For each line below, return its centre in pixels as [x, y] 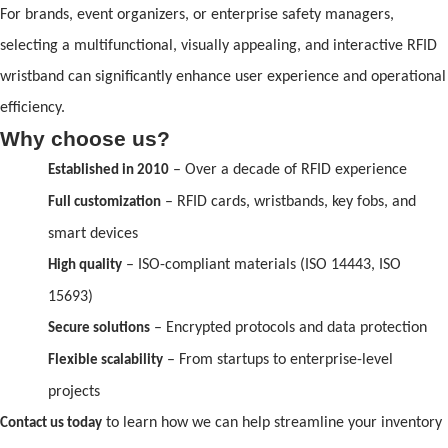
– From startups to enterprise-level [280, 360]
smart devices [93, 234]
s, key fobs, [355, 202]
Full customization [104, 203]
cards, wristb [250, 202]
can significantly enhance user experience [203, 77]
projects [74, 392]
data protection [375, 328]
